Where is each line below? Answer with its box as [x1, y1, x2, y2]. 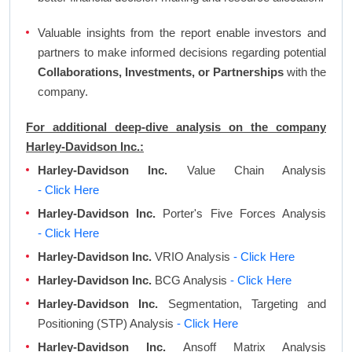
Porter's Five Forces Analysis [156, 207, 327, 221]
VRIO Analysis [152, 250, 233, 264]
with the [284, 65, 326, 79]
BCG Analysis [152, 273, 230, 288]
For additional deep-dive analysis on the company [26, 120, 326, 134]
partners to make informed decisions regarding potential [38, 46, 326, 60]
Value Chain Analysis [167, 163, 326, 178]
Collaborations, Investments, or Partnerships [38, 65, 284, 79]
